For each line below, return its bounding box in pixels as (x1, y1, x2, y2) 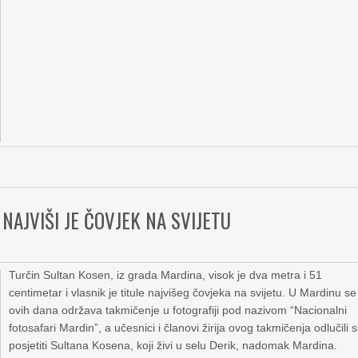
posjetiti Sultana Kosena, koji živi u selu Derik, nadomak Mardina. (9, 339, 338, 352)
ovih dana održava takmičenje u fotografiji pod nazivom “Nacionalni (9, 304, 348, 316)
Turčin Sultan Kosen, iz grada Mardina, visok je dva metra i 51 (9, 268, 323, 281)
